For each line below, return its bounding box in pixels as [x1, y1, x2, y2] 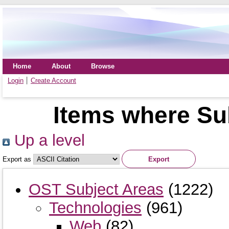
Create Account [31, 77, 76, 84]
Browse [91, 62, 114, 70]
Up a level [10, 131, 85, 149]
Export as [3, 155, 31, 163]
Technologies [49, 198, 142, 217]
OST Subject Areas [29, 180, 164, 198]
